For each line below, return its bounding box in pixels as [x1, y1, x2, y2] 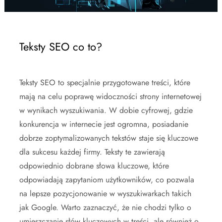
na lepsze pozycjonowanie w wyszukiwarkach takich [19, 188, 191, 199]
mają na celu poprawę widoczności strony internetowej [19, 91, 202, 102]
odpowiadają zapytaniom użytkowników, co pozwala [19, 174, 194, 185]
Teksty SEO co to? [19, 39, 102, 55]
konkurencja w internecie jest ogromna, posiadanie [19, 118, 188, 130]
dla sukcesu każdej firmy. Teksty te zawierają [19, 146, 165, 158]
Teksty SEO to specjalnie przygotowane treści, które [19, 77, 190, 88]
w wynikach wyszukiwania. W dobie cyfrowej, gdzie [19, 105, 193, 116]
